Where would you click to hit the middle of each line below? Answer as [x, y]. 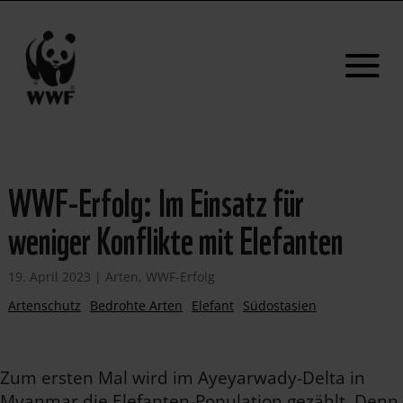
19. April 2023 [49, 277]
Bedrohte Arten [136, 305]
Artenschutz [44, 305]
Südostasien [279, 305]
